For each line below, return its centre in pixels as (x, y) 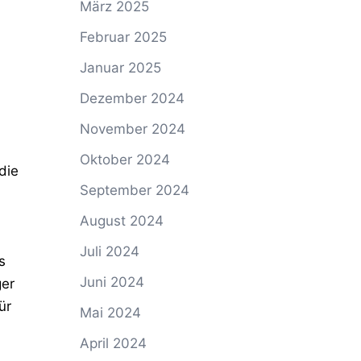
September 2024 (134, 190)
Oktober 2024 (124, 160)
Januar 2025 (120, 68)
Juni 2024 (112, 282)
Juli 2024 (109, 251)
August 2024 (121, 221)
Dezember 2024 (132, 98)
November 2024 (132, 129)
